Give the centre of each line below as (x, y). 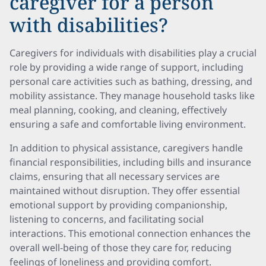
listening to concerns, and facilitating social (107, 219)
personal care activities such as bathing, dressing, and (131, 81)
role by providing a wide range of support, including (126, 67)
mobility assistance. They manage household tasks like (132, 96)
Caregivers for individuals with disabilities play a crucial (133, 53)
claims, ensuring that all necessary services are (115, 176)
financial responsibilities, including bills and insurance (130, 162)
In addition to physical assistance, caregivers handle (126, 148)
